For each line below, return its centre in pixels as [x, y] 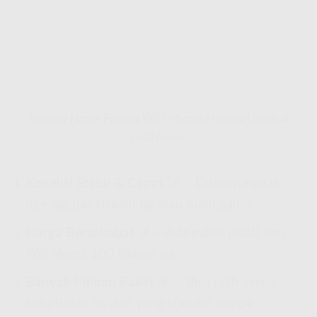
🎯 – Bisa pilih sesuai [216, 282]
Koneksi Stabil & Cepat [94, 184]
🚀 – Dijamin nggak [221, 184]
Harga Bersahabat [80, 234]
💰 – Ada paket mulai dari [210, 234]
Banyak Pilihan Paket [90, 282]
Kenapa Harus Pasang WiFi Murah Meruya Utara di [158, 118]
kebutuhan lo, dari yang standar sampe [139, 304]
